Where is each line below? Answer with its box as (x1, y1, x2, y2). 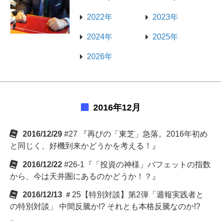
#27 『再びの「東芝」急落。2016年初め (64, 129, 208, 138)
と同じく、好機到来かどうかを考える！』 (10, 141, 160, 150)
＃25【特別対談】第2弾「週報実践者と (64, 190, 204, 199)
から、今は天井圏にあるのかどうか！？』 (10, 172, 160, 181)
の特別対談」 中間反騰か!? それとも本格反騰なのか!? (10, 202, 200, 211)
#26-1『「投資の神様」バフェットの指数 (64, 160, 211, 169)
